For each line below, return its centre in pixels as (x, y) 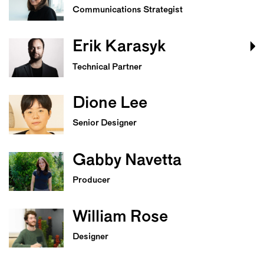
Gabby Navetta (127, 161)
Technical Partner (108, 68)
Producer (92, 180)
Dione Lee (110, 104)
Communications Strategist (128, 10)
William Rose (121, 218)
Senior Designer (105, 124)
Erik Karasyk (119, 47)
